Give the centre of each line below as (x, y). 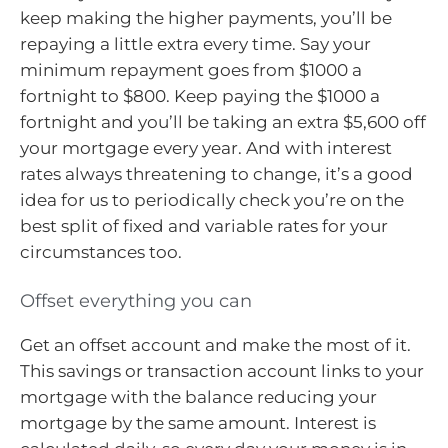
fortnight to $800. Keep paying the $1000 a (200, 96)
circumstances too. (101, 252)
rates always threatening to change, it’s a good (216, 174)
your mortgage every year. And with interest (206, 148)
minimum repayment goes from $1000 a (191, 70)
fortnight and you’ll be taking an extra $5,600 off (223, 122)
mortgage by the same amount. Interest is (198, 422)
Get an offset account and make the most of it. (215, 344)
